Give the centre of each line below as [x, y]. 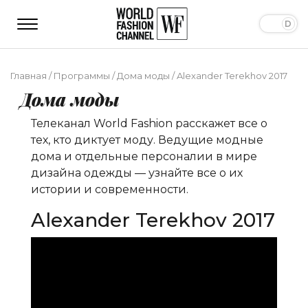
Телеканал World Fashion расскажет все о [149, 123]
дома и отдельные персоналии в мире [144, 156]
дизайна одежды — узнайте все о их [137, 173]
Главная [29, 75]
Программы [82, 75]
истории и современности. [110, 189]
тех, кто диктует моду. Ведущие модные [147, 140]
